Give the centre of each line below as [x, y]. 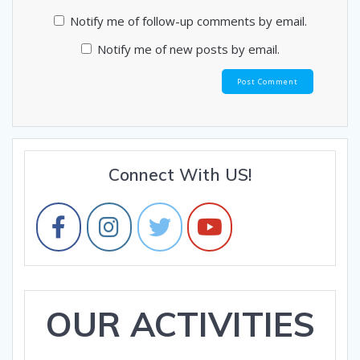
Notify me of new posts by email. [188, 49]
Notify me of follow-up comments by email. [188, 20]
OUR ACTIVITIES [180, 324]
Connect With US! [180, 175]
